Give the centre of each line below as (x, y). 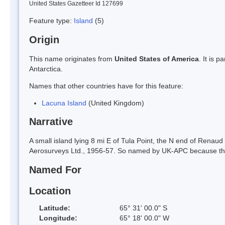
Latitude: (55, 208)
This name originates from (72, 59)
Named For (55, 170)
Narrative (51, 122)
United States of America (157, 59)
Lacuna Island (64, 103)
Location (50, 191)
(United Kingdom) (115, 103)
